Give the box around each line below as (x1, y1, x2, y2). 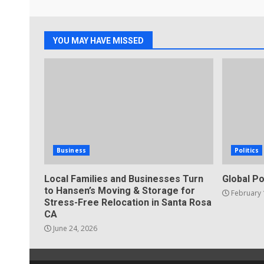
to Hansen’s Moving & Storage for (44, 185, 195, 197)
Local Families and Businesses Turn (44, 173, 203, 185)
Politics (235, 146, 259, 155)
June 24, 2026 (51, 223, 97, 234)
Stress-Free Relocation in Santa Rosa (44, 197, 212, 209)
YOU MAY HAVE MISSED (53, 36, 144, 46)
